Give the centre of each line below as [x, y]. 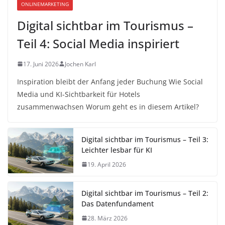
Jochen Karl [80, 64]
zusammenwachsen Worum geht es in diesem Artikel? [108, 106]
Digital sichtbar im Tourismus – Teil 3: [145, 139]
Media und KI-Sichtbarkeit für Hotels [79, 94]
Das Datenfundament [118, 203]
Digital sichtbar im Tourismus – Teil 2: [145, 193]
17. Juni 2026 [41, 64]
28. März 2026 [107, 218]
